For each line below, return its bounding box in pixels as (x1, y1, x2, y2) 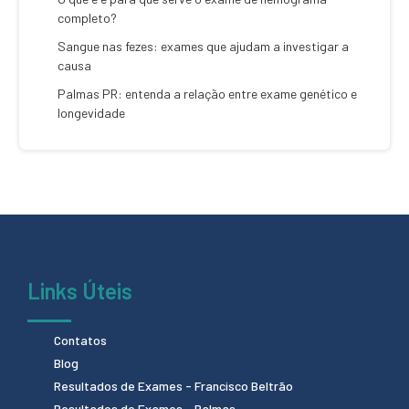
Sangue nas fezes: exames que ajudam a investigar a (58, 38, 349, 54)
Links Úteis (27, 278, 132, 304)
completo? (58, 10, 117, 26)
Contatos (54, 331, 107, 348)
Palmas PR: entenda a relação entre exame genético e (58, 86, 357, 101)
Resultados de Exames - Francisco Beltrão (54, 377, 293, 393)
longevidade (58, 105, 125, 121)
